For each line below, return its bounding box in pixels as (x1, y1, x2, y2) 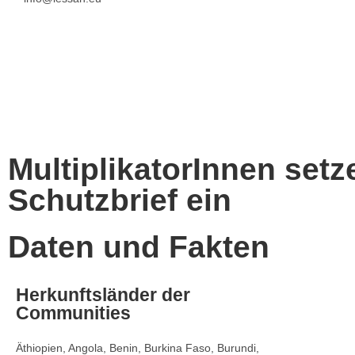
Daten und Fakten (8, 229, 269, 264)
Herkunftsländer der (16, 284, 190, 305)
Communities (16, 302, 131, 323)
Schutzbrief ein (8, 182, 231, 217)
